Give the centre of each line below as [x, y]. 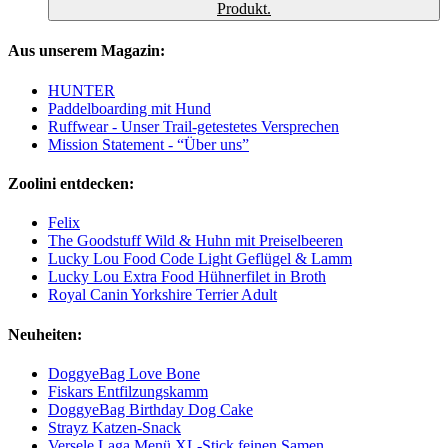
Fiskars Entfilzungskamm [128, 391]
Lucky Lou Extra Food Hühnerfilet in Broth [187, 277]
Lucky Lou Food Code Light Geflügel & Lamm [200, 259]
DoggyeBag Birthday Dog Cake [150, 409]
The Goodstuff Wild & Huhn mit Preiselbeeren [195, 241]
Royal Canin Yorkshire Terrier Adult [162, 295]
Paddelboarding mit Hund [129, 108]
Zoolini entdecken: [71, 184]
